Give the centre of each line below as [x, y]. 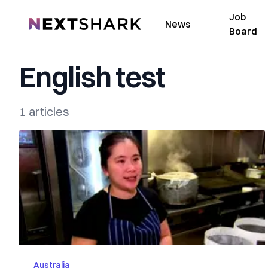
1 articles [44, 112]
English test [92, 77]
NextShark [51, 22]
